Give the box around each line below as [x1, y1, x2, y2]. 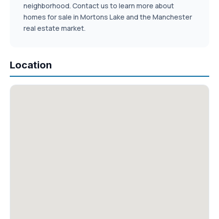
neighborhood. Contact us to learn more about [23, 1, 174, 11]
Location [10, 59, 52, 71]
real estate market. [23, 23, 86, 33]
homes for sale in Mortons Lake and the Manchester [23, 12, 192, 22]
